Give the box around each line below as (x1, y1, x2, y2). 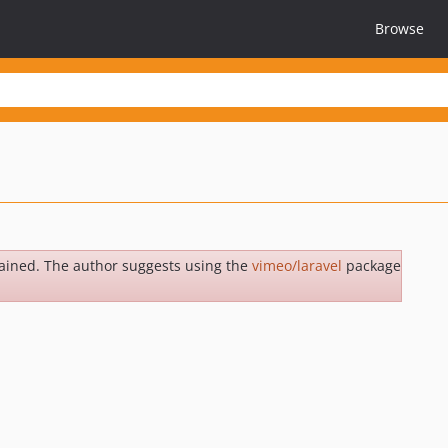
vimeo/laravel (252, 256, 342, 275)
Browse (375, 19, 424, 38)
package (342, 256, 401, 275)
